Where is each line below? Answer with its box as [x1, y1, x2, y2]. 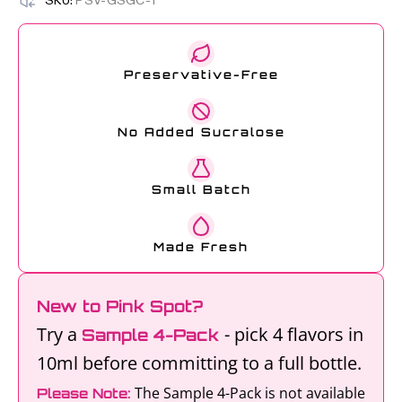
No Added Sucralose [117, 125, 285, 139]
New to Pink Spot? [37, 296, 203, 316]
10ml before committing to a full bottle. [37, 351, 362, 375]
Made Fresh [153, 240, 249, 254]
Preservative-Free [123, 67, 279, 82]
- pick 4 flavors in [224, 322, 363, 346]
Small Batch [151, 182, 251, 197]
